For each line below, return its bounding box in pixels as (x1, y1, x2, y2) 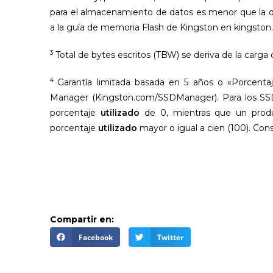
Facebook (78, 232, 113, 243)
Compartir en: (50, 214, 114, 225)
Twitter (157, 232, 183, 243)
